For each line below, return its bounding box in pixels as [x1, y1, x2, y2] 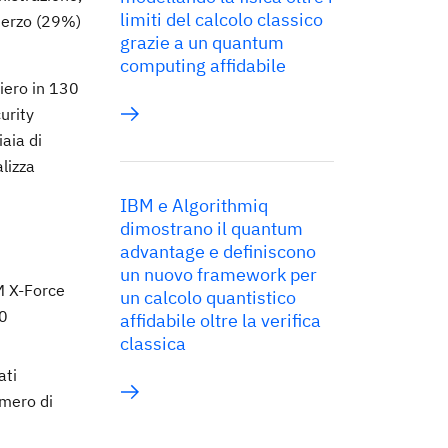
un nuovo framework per [120, 263, 317, 286]
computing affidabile [120, 54, 286, 77]
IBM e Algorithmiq [120, 194, 268, 217]
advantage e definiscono [120, 240, 316, 263]
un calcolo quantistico [120, 286, 296, 309]
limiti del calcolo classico [120, 8, 323, 31]
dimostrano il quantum [120, 217, 303, 240]
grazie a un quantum [120, 31, 284, 54]
